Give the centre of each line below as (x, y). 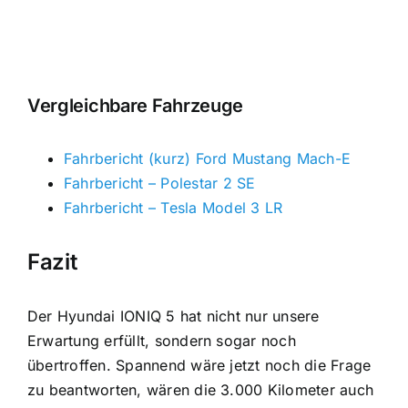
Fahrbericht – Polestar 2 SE (159, 184)
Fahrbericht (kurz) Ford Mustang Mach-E (207, 159)
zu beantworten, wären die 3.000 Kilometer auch (200, 390)
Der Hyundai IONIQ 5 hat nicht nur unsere (173, 316)
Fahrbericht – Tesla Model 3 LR (173, 208)
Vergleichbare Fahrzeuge (135, 106)
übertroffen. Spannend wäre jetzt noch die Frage (199, 366)
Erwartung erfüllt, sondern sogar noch (161, 341)
